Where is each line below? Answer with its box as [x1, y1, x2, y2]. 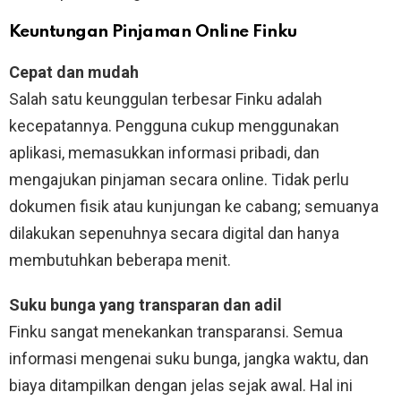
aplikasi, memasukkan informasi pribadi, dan [9, 142, 320, 162]
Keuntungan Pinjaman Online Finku [9, 22, 297, 40]
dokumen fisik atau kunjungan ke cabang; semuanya [9, 196, 379, 216]
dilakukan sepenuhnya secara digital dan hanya [9, 223, 339, 243]
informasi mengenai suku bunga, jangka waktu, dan [9, 348, 369, 368]
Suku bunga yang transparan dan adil [9, 294, 282, 314]
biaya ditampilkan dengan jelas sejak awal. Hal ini [9, 375, 353, 395]
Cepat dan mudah [9, 62, 139, 81]
